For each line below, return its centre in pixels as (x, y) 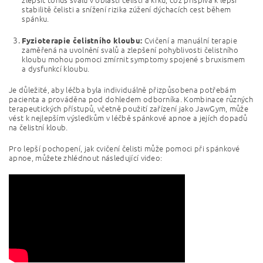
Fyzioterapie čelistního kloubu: (82, 40)
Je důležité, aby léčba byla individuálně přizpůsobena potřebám (122, 90)
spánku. (36, 18)
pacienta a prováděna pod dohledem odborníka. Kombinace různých (131, 99)
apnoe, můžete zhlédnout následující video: (86, 158)
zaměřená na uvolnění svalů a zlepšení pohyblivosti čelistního (130, 50)
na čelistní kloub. (38, 127)
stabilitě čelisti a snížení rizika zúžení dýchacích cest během (127, 9)
